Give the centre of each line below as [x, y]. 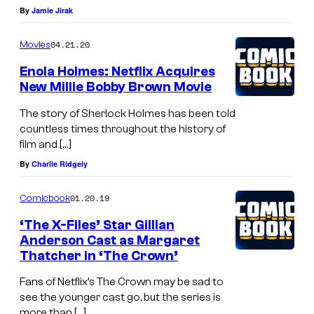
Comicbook [45, 198]
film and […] [46, 144]
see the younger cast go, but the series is [120, 298]
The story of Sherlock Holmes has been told [128, 113]
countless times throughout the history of [123, 129]
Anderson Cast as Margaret [110, 240]
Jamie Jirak [52, 11]
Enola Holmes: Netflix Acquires [117, 72]
